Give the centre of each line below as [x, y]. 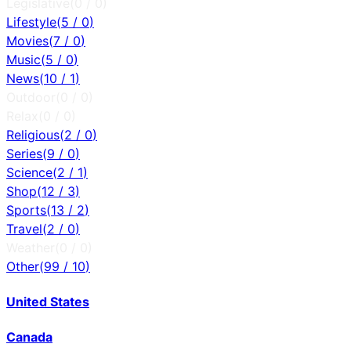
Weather [31, 247]
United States [48, 302]
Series [24, 153]
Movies [27, 40]
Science [29, 172]
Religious [33, 134]
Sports [26, 210]
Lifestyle [31, 22]
